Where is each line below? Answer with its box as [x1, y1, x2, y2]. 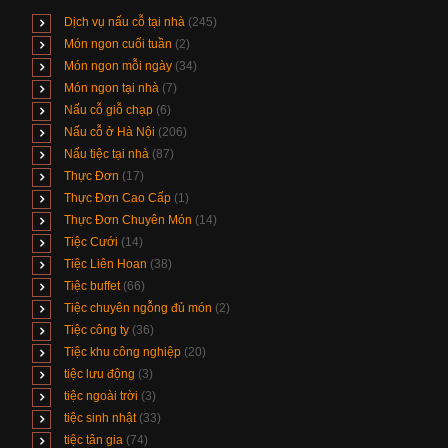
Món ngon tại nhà [64, 81, 159, 96]
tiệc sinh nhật [64, 411, 136, 426]
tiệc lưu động [64, 367, 135, 382]
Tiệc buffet [64, 279, 120, 294]
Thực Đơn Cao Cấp [64, 191, 171, 206]
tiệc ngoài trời [64, 389, 138, 404]
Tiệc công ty [64, 323, 129, 338]
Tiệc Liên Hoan [64, 257, 147, 272]
